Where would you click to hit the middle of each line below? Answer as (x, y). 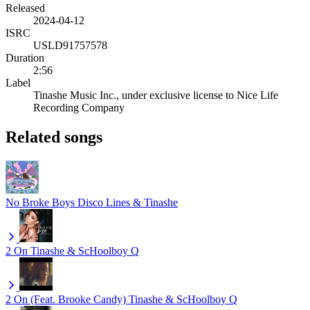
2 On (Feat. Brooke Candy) (66, 299)
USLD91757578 (70, 45)
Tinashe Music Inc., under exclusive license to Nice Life (156, 95)
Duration (25, 57)
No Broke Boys (40, 202)
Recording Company (79, 107)
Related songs (54, 137)
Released (25, 8)
